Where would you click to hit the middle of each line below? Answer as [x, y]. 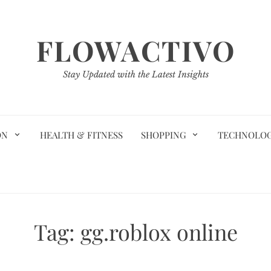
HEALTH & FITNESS [81, 135]
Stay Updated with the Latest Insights [135, 74]
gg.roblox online [159, 232]
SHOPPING [163, 135]
